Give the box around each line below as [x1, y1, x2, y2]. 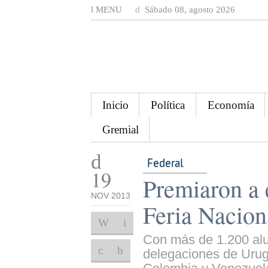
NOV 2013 [91, 191, 130, 200]
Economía [207, 98, 254, 111]
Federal [147, 155, 184, 170]
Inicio [102, 98, 129, 111]
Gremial [102, 123, 139, 136]
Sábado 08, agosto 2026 [142, 5, 235, 14]
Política [151, 98, 185, 111]
